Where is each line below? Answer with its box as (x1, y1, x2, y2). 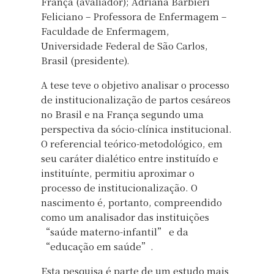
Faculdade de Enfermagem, (41, 24, 169, 37)
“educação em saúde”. (41, 239, 154, 253)
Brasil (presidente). (41, 53, 130, 67)
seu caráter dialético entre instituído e (41, 151, 218, 165)
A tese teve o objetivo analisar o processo (41, 78, 229, 91)
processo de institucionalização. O (41, 180, 198, 194)
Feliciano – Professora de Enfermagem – (41, 9, 226, 23)
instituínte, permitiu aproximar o (41, 166, 194, 179)
